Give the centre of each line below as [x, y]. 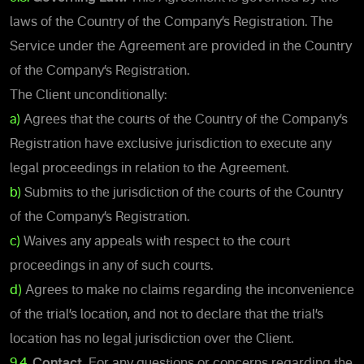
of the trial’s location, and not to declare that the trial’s [167, 315]
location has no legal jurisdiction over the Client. [152, 339]
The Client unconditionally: [88, 95]
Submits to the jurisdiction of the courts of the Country [182, 193]
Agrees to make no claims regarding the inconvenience [188, 290]
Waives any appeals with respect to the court [155, 242]
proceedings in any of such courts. [111, 266]
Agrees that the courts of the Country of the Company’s [184, 120]
